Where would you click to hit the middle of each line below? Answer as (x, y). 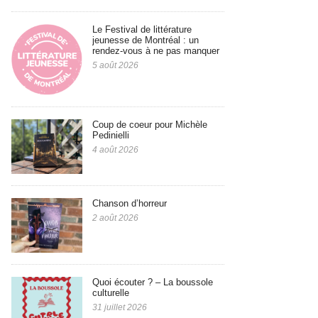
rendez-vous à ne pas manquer (158, 51)
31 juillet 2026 (120, 308)
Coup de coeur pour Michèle (150, 125)
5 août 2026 (115, 66)
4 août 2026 (115, 150)
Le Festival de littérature (142, 30)
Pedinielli (111, 136)
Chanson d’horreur (130, 204)
